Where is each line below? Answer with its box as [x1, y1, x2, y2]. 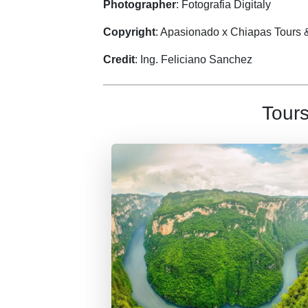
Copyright [103, 26, 155, 38]
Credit [103, 54, 135, 66]
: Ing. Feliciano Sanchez [135, 54, 252, 66]
